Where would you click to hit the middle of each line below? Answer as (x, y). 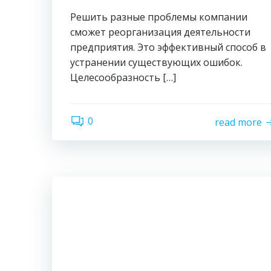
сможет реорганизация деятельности (160, 32)
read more (239, 122)
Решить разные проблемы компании (159, 17)
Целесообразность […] (123, 77)
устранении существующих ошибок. (156, 62)
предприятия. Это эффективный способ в (168, 47)
